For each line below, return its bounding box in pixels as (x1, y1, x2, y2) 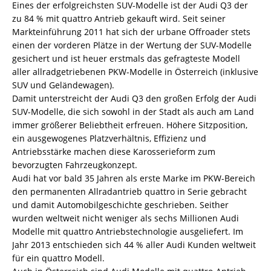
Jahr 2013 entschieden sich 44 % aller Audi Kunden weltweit (12, 239, 256, 250)
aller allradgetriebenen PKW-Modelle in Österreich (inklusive (12, 66, 258, 77)
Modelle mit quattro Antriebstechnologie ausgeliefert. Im (12, 226, 243, 237)
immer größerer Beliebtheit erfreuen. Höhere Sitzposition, (12, 119, 247, 131)
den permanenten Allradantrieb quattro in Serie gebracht (12, 186, 247, 197)
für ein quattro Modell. (12, 252, 105, 264)
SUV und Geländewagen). (12, 79, 114, 91)
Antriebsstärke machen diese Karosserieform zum (12, 146, 215, 157)
